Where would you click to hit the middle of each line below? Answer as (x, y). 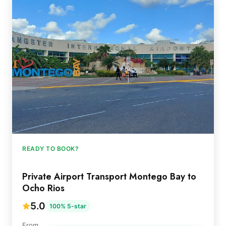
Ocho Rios (43, 188)
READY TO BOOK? (50, 148)
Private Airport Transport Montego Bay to (109, 176)
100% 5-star (68, 206)
